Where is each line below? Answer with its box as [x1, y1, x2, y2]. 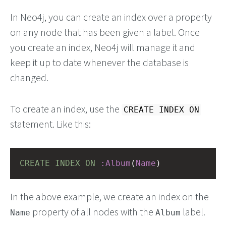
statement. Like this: [10, 118, 91, 130]
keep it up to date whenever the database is [10, 56, 189, 69]
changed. [10, 71, 48, 84]
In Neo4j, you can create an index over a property [10, 11, 212, 23]
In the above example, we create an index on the [10, 190, 209, 203]
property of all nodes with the [30, 205, 155, 218]
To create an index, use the [10, 102, 122, 115]
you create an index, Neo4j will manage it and [10, 41, 195, 53]
